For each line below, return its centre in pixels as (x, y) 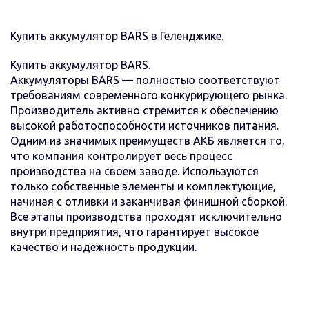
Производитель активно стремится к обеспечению (144, 110)
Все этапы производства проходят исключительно (146, 216)
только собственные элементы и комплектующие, (143, 186)
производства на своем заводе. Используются (134, 171)
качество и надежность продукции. (103, 247)
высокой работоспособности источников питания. (144, 125)
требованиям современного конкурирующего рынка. (149, 95)
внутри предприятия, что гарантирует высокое (134, 231)
